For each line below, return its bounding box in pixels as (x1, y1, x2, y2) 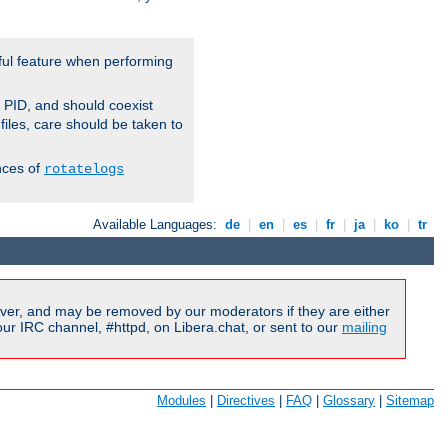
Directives (217, 393, 275, 408)
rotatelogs (44, 161, 124, 178)
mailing (342, 319, 387, 336)
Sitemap (386, 393, 434, 408)
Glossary (323, 393, 375, 408)
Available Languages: (93, 217, 222, 233)
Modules (157, 393, 206, 408)
